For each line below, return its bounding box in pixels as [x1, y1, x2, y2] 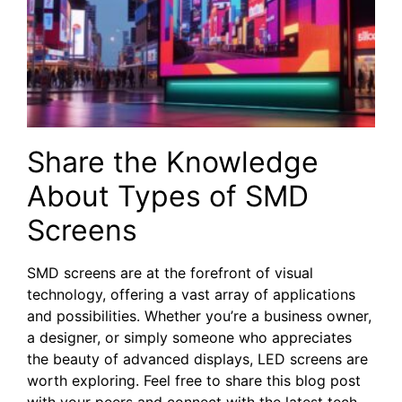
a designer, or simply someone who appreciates [27, 328, 352, 347]
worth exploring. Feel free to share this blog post [27, 371, 361, 390]
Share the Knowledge [27, 144, 319, 180]
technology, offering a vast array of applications [27, 285, 355, 304]
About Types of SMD [27, 179, 309, 214]
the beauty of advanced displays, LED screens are [27, 350, 368, 369]
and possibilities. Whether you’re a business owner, [27, 307, 371, 326]
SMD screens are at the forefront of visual [27, 264, 313, 283]
